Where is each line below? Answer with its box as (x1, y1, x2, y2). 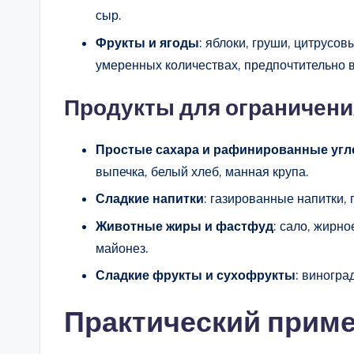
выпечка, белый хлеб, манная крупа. (96, 163, 309, 179)
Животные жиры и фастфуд (96, 217, 273, 234)
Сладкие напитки (96, 190, 204, 207)
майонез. (96, 239, 149, 256)
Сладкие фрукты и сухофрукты (96, 266, 296, 283)
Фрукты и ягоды (96, 34, 199, 51)
